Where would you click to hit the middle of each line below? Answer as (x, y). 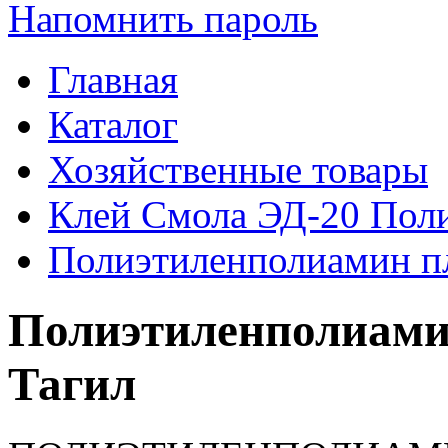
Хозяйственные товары (238, 169)
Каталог (113, 124)
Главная (113, 79)
